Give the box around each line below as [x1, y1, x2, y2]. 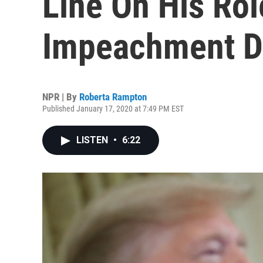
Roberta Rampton [79, 91, 147, 103]
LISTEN [76, 134, 110, 146]
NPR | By [42, 91, 79, 103]
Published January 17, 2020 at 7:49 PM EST [42, 104, 184, 113]
